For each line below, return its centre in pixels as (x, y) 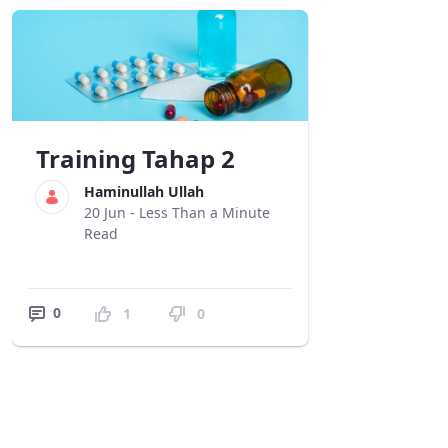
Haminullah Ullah (144, 192)
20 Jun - (111, 213)
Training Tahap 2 (135, 159)
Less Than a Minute (204, 213)
